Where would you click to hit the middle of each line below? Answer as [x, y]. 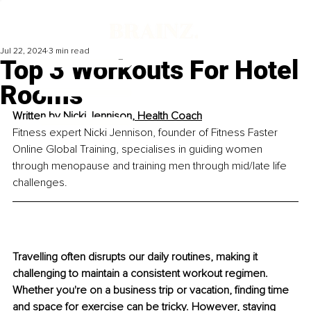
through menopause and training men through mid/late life [151, 166]
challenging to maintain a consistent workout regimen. [142, 274]
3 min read [69, 51]
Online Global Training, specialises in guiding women [139, 150]
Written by [38, 116]
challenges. [40, 183]
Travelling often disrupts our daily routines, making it [136, 257]
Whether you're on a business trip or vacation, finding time [152, 291]
